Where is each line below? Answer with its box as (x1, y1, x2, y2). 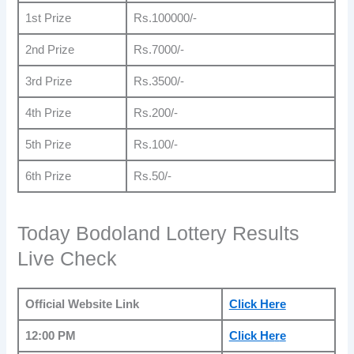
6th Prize (24, 169, 71, 183)
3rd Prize (24, 74, 72, 88)
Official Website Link (24, 298, 139, 311)
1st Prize (24, 11, 71, 24)
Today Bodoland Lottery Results (17, 223, 300, 245)
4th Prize (24, 106, 71, 119)
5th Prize (24, 137, 71, 151)
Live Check (17, 248, 118, 270)
